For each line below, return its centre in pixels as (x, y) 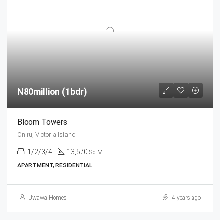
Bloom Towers (42, 122)
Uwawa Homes (48, 198)
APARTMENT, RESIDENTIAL (55, 165)
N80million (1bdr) (52, 91)
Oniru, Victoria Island (46, 134)
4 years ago (186, 198)
